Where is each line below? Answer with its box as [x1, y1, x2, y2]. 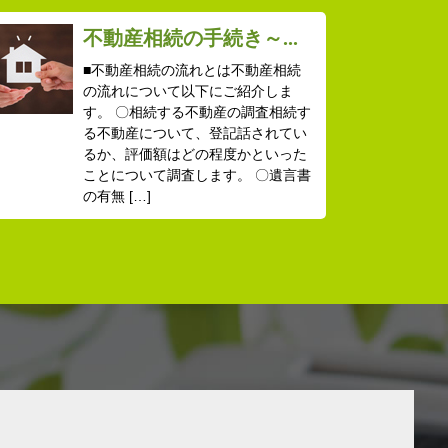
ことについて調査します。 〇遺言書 [82, 167, 311, 184]
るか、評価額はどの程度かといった [82, 146, 307, 163]
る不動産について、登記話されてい [82, 125, 307, 142]
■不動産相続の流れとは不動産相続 [82, 62, 301, 79]
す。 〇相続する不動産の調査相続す [82, 104, 311, 121]
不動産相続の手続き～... [82, 28, 298, 50]
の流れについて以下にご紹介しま [82, 83, 293, 100]
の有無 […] [82, 188, 151, 205]
